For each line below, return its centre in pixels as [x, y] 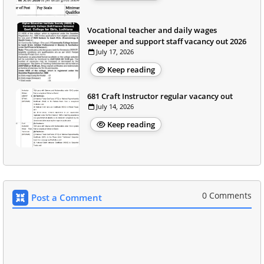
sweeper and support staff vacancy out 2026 [167, 41]
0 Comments [227, 195]
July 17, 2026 [115, 51]
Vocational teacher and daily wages [152, 30]
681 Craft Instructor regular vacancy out [160, 96]
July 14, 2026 [115, 106]
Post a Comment [67, 197]
